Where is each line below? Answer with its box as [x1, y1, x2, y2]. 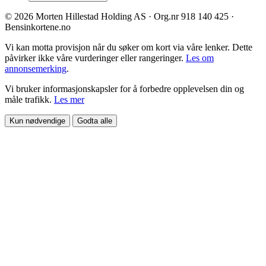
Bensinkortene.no [5, 21, 71, 32]
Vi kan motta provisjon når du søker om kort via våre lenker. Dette [5, 42, 252, 52]
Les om [186, 52, 214, 63]
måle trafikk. [5, 94, 54, 104]
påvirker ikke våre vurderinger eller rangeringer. [5, 52, 186, 63]
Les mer [54, 94, 84, 104]
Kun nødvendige [9, 116, 65, 125]
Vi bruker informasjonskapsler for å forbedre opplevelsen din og [5, 83, 244, 94]
